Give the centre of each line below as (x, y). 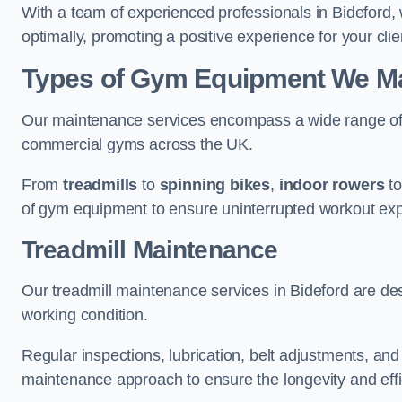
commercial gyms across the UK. (137, 144)
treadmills (100, 185)
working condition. (85, 315)
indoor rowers (332, 185)
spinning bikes (215, 185)
